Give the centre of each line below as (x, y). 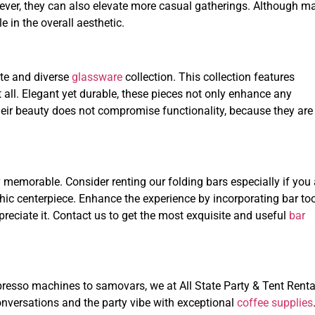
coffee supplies (275, 303)
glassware (97, 77)
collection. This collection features (208, 77)
